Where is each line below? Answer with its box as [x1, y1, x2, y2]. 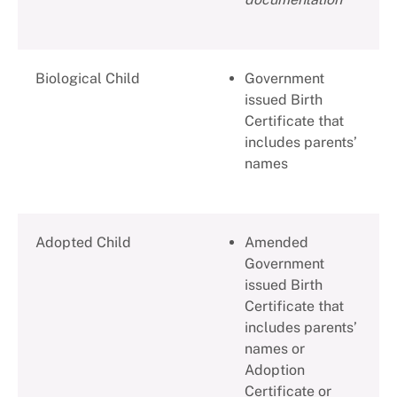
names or [245, 340, 305, 358]
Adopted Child [35, 234, 145, 252]
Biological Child [35, 70, 154, 88]
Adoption [245, 362, 305, 379]
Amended [245, 234, 308, 252]
